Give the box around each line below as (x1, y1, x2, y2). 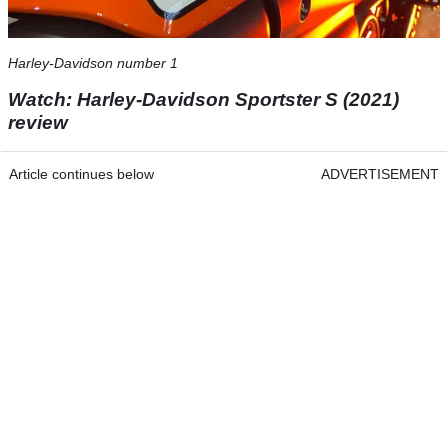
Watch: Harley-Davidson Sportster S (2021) (8, 89, 399, 111)
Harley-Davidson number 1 (8, 55, 178, 72)
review (8, 112, 68, 134)
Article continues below (9, 166, 154, 183)
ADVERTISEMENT (321, 166, 439, 183)
